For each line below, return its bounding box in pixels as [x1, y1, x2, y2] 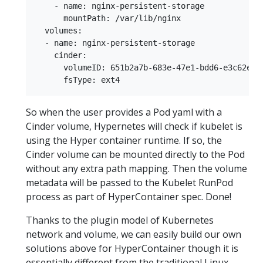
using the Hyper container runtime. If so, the [26, 133, 222, 147]
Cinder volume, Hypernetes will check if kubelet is [26, 119, 242, 133]
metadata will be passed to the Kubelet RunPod [26, 176, 233, 189]
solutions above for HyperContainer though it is [26, 241, 238, 255]
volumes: [35, 25, 92, 35]
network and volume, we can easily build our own [26, 227, 241, 241]
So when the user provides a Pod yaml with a [26, 105, 222, 119]
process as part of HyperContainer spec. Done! [26, 190, 231, 203]
